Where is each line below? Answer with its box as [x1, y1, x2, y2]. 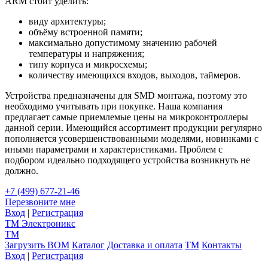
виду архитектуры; [29, 16, 106, 26]
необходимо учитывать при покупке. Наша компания [5, 100, 223, 111]
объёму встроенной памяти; [29, 26, 142, 37]
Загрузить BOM [5, 239, 69, 250]
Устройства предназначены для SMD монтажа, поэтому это [5, 90, 247, 100]
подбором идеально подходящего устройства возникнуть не [5, 154, 250, 165]
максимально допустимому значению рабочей [29, 37, 217, 48]
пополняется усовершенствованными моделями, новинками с [5, 133, 258, 144]
